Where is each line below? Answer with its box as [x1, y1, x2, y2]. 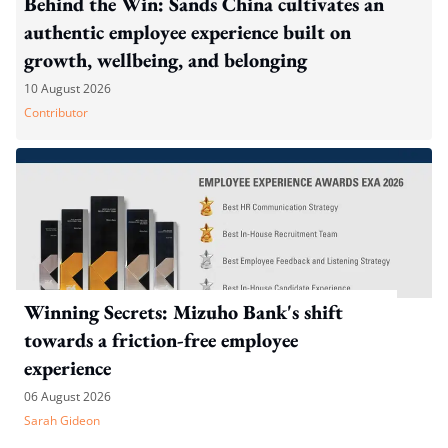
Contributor [24, 104, 88, 122]
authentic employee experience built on [24, 19, 351, 46]
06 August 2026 [24, 388, 111, 406]
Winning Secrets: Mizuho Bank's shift [24, 299, 343, 326]
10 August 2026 [24, 80, 111, 98]
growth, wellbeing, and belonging [24, 47, 307, 74]
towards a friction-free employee [24, 327, 298, 354]
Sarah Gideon [24, 412, 100, 430]
